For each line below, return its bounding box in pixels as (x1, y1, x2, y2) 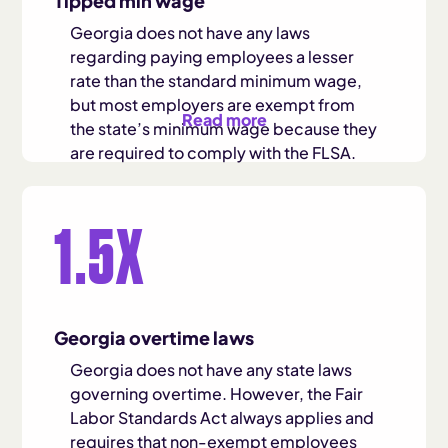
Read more (181, 109, 267, 130)
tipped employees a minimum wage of (70, 206, 365, 227)
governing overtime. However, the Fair (70, 383, 364, 404)
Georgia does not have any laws (70, 22, 311, 43)
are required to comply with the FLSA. (70, 142, 357, 163)
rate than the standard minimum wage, (70, 70, 363, 91)
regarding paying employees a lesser (70, 46, 355, 67)
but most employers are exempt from (70, 94, 356, 115)
